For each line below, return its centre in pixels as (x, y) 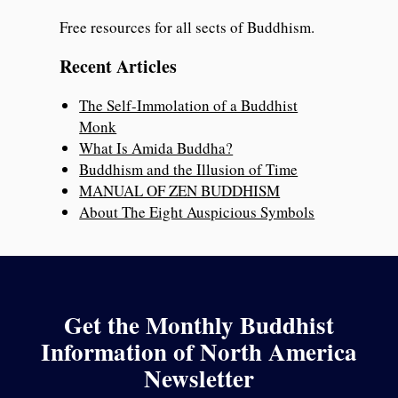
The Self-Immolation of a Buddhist (189, 106)
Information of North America (199, 351)
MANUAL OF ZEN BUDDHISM (180, 191)
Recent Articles (119, 67)
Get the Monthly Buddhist (199, 324)
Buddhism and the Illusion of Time (189, 170)
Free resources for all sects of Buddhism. (187, 28)
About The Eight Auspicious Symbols (197, 212)
